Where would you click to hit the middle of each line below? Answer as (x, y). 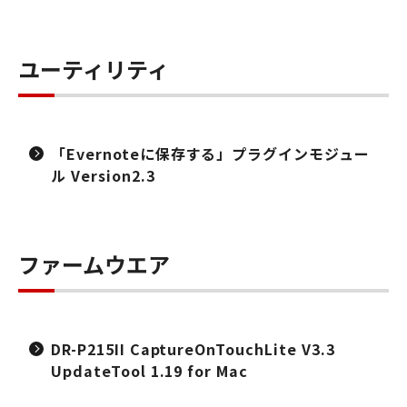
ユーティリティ (94, 69)
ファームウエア (94, 264)
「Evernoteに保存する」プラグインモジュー (211, 154)
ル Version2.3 (103, 175)
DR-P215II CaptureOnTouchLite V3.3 (193, 349)
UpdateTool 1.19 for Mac (150, 371)
